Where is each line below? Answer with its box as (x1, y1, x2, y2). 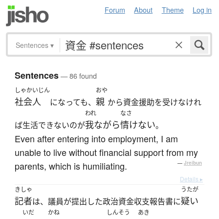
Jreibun (184, 159, 202, 167)
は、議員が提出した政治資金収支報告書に (32, 196, 181, 207)
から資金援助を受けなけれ (108, 97, 201, 108)
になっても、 (50, 97, 96, 108)
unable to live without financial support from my (15, 146, 198, 159)
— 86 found (59, 70, 97, 81)
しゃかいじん (15, 86, 50, 95)
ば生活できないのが (15, 120, 85, 131)
